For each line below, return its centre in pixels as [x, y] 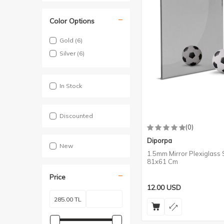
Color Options [72, 21]
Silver [68, 53]
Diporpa [159, 140]
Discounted [76, 116]
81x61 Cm [162, 161]
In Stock [71, 86]
